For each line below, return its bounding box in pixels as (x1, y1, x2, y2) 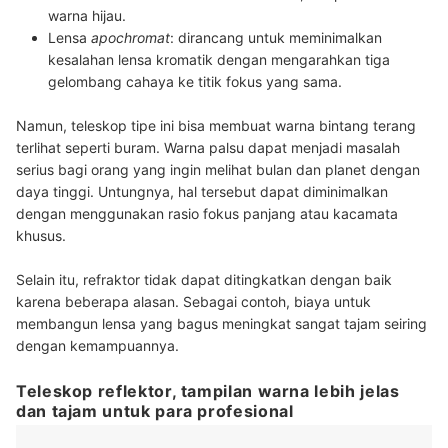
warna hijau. (48, 7, 126, 25)
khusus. (16, 227, 66, 245)
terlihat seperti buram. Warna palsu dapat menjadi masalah (16, 139, 400, 157)
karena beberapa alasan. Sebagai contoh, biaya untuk (16, 293, 371, 311)
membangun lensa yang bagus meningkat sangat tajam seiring (16, 315, 427, 333)
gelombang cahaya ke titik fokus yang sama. (48, 73, 342, 91)
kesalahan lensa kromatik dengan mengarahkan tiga (48, 51, 390, 69)
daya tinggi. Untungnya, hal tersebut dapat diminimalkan (16, 183, 388, 201)
